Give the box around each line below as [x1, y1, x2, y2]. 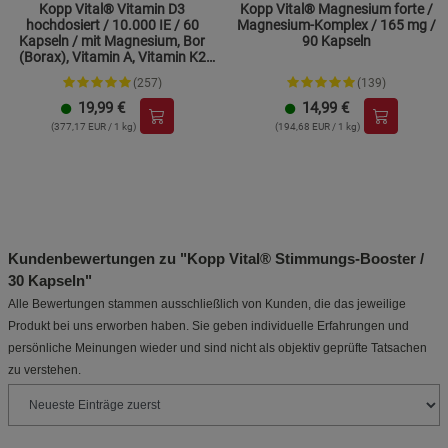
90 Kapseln [301, 33, 371, 50]
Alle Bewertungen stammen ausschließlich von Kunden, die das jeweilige [8, 297, 406, 312]
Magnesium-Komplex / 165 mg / [236, 17, 436, 34]
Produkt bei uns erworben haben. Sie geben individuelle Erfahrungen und [8, 319, 409, 334]
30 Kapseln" [8, 272, 92, 290]
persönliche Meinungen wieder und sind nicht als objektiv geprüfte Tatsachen [8, 341, 427, 356]
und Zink [85, 65, 139, 82]
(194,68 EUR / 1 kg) [274, 121, 360, 133]
